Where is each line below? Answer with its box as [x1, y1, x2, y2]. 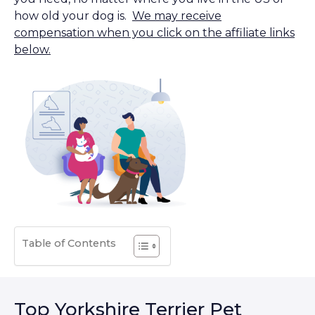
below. [14, 42, 51, 56]
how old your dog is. [14, 8, 132, 22]
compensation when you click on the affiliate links [14, 25, 295, 39]
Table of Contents [22, 237, 116, 250]
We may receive [132, 8, 221, 22]
